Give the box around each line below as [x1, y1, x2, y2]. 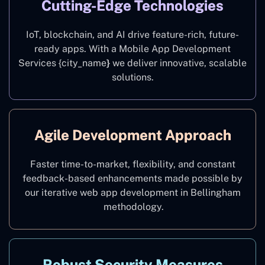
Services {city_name [18, 57, 106, 69]
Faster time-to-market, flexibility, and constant [30, 158, 235, 170]
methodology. [101, 201, 164, 212]
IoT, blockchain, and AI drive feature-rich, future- [26, 28, 239, 40]
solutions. [111, 71, 154, 83]
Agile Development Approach [34, 126, 231, 143]
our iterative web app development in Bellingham [24, 186, 241, 198]
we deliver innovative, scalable [112, 57, 247, 69]
